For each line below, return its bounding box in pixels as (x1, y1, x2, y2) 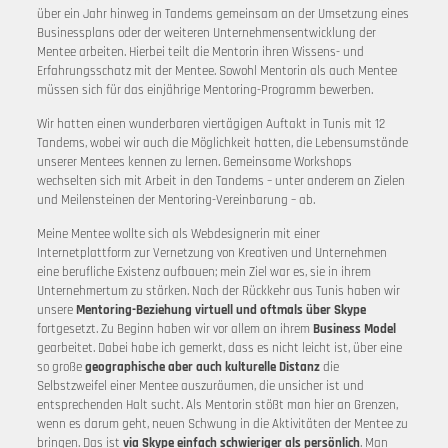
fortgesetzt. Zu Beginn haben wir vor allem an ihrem (36, 321, 313, 337)
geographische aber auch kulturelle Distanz (84, 359, 320, 375)
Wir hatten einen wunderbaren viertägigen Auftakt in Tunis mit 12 (36, 116, 385, 132)
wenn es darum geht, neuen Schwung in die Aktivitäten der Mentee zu (36, 416, 408, 432)
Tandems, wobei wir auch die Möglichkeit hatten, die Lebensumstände (36, 135, 408, 151)
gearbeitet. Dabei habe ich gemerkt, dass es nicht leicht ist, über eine (36, 340, 402, 356)
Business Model (312, 321, 396, 337)
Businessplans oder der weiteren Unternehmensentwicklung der (36, 25, 376, 41)
